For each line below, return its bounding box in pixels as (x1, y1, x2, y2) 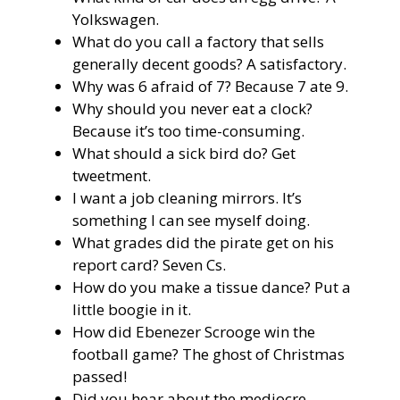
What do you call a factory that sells (72, 31, 324, 53)
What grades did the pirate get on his (72, 232, 334, 254)
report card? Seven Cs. (72, 254, 226, 276)
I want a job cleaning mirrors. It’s (72, 187, 302, 209)
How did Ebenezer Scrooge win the (72, 321, 315, 343)
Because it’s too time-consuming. (72, 121, 304, 142)
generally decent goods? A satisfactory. (72, 54, 346, 75)
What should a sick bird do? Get (72, 143, 296, 164)
